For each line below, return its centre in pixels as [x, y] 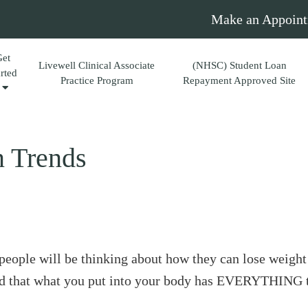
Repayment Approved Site [240, 80]
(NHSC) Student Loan [239, 65]
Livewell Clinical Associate [97, 65]
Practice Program [97, 80]
